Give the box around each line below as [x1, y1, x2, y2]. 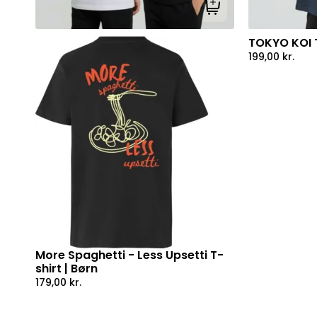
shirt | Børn [35, 260, 98, 277]
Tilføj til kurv [212, 5, 270, 20]
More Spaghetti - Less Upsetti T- [35, 246, 224, 263]
